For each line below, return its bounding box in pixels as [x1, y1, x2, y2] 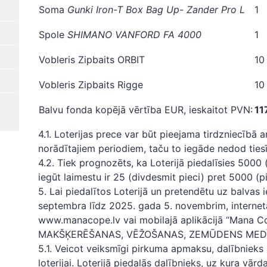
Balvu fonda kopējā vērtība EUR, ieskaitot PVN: [39, 104, 253, 116]
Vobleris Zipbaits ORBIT [39, 54, 145, 66]
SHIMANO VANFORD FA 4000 [67, 29, 201, 41]
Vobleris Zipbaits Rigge [39, 79, 143, 91]
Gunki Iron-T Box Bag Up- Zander [67, 4, 221, 15]
